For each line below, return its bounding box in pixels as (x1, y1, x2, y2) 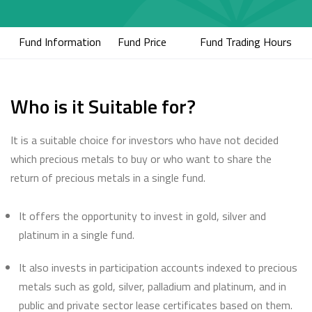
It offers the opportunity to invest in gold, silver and (19, 208, 266, 224)
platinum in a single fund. (19, 226, 134, 243)
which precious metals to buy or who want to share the (10, 150, 272, 167)
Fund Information (19, 33, 101, 50)
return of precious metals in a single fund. (10, 169, 208, 186)
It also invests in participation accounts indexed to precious (19, 259, 297, 276)
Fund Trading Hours (200, 33, 292, 50)
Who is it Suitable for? (10, 91, 196, 121)
